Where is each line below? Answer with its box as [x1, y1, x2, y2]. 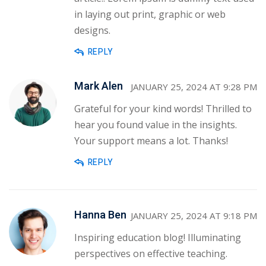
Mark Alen [74, 78, 123, 95]
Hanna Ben [74, 207, 126, 224]
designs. [74, 23, 110, 37]
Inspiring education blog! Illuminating [74, 230, 241, 244]
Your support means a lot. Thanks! [74, 134, 228, 147]
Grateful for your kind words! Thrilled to [74, 102, 252, 115]
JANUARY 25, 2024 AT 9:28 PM [131, 80, 257, 93]
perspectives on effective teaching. [74, 246, 227, 260]
